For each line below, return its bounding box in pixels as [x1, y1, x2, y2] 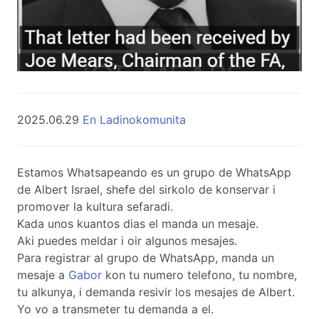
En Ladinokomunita [83, 112, 186, 127]
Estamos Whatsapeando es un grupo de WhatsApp [17, 164, 291, 179]
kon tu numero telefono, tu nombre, [102, 267, 297, 282]
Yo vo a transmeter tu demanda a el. [17, 301, 214, 316]
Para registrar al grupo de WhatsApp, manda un [17, 250, 274, 265]
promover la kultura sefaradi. [17, 199, 173, 214]
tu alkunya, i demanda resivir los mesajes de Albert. [17, 284, 295, 299]
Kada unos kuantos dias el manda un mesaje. [17, 216, 258, 231]
